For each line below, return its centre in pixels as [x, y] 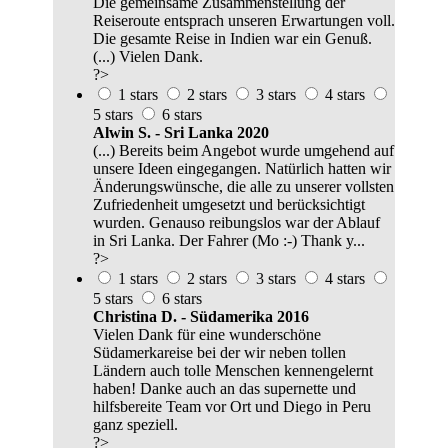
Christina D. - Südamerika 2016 [201, 317]
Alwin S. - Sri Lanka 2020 [181, 133]
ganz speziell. [135, 425]
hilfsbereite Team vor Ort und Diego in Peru [232, 407]
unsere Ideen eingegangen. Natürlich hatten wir [242, 169]
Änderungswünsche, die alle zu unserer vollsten [243, 187]
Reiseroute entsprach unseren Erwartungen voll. [244, 21]
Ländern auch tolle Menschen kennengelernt [233, 371]
